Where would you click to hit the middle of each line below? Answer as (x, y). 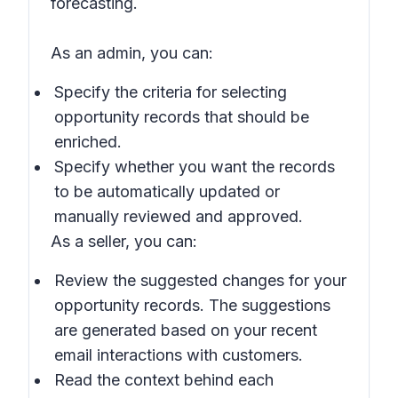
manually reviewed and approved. (179, 216)
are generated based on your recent (186, 330)
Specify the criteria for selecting (171, 92)
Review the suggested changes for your (200, 280)
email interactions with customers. (179, 355)
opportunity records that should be (182, 117)
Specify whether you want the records (195, 167)
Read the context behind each (164, 380)
